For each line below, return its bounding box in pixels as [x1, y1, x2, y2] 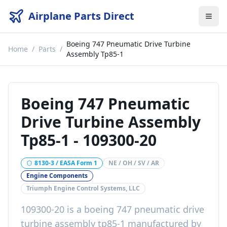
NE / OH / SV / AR [108, 159, 159, 167]
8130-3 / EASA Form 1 [34, 159, 97, 167]
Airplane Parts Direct [28, 9, 134, 23]
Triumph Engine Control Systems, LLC [26, 184, 140, 193]
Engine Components [26, 171, 88, 180]
